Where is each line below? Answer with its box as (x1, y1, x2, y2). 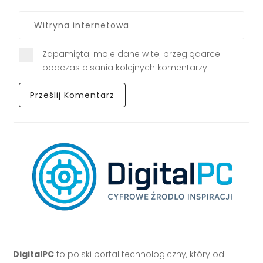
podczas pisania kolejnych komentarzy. (42, 62, 210, 74)
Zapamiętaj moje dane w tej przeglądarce (42, 48, 221, 60)
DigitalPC (13, 248, 55, 261)
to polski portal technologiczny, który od (54, 248, 225, 261)
